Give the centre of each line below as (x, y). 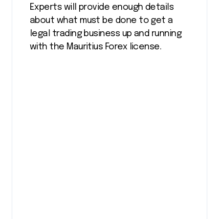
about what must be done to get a (101, 20)
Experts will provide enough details (102, 7)
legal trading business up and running (106, 33)
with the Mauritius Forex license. (96, 47)
